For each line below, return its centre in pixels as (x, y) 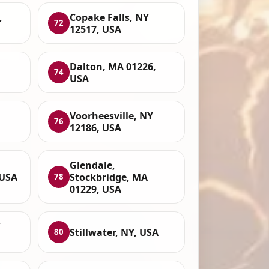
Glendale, (93, 165)
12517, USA (96, 29)
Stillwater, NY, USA (114, 232)
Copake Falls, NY (110, 17)
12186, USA (96, 128)
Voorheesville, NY (112, 116)
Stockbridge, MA (109, 177)
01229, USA (96, 189)
